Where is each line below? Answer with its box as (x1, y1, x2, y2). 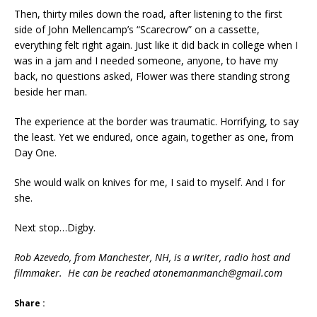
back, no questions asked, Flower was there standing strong (14, 69, 289, 83)
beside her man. (14, 84, 87, 98)
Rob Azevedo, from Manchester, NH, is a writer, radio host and (14, 250, 290, 264)
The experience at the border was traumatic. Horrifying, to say (14, 114, 299, 128)
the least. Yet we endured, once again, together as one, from (14, 129, 294, 144)
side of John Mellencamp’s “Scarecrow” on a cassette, (14, 22, 260, 36)
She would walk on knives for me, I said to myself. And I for (14, 175, 285, 189)
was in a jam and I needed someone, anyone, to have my (14, 53, 278, 67)
